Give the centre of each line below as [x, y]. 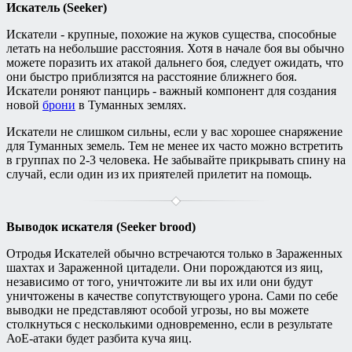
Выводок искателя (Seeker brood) [101, 227]
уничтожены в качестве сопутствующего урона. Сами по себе [172, 296]
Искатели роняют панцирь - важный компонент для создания [171, 91]
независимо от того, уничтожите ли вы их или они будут [159, 282]
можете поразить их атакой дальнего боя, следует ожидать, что [175, 63]
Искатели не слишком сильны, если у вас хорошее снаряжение [174, 132]
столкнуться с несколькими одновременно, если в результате [169, 324]
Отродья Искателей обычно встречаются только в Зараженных [174, 254]
